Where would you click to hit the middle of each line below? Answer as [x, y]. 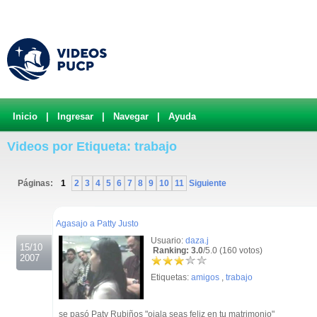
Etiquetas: [171, 277]
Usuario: [168, 241]
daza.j [197, 241]
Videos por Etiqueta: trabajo [92, 146]
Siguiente [207, 183]
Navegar [131, 116]
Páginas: [36, 183]
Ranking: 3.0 [177, 250]
